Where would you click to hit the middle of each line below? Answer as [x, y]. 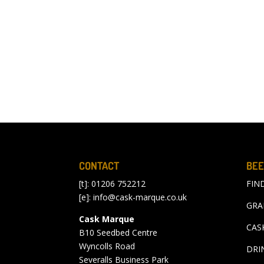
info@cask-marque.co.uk [140, 197]
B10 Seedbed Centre [118, 233]
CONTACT [99, 166]
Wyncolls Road [107, 246]
